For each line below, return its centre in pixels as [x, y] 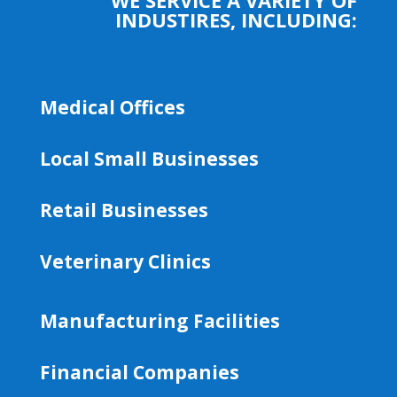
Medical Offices [112, 107]
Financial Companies [139, 372]
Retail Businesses [124, 210]
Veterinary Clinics [125, 261]
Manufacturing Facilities [160, 320]
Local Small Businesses [149, 158]
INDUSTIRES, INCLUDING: [237, 19]
